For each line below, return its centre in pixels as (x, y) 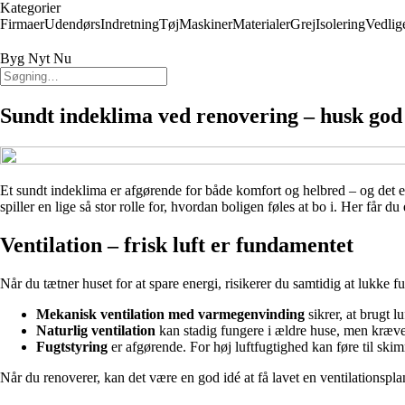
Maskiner (206, 24)
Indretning (130, 24)
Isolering (340, 24)
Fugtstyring (72, 346)
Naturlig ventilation (96, 330)
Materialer (261, 24)
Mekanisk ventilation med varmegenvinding (170, 314)
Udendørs (72, 24)
